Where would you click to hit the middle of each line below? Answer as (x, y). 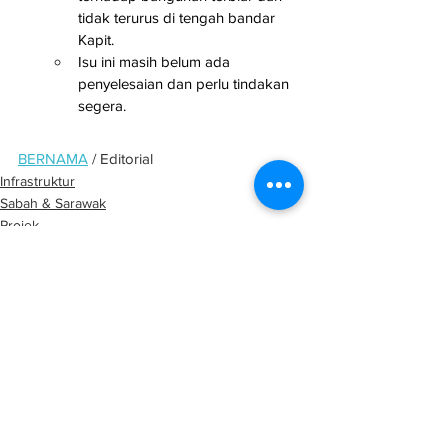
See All (298, 343)
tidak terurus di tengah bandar (178, 17)
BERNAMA (53, 159)
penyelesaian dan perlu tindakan (185, 83)
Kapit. (96, 39)
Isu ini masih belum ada (156, 61)
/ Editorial (120, 159)
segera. (102, 105)
